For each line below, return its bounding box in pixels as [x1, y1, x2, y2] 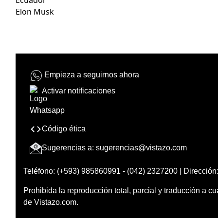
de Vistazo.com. [23, 198, 78, 206]
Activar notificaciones [42, 86, 115, 95]
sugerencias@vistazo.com [96, 143, 187, 152]
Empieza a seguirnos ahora [44, 71, 139, 79]
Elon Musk [16, 6, 54, 17]
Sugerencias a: [42, 143, 96, 152]
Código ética [42, 124, 86, 133]
